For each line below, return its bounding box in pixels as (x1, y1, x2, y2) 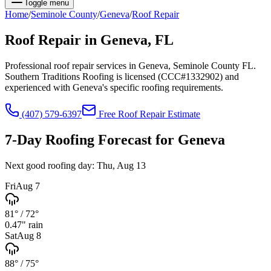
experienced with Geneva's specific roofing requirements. (5, 82, 223, 93)
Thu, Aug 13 (97, 160, 146, 171)
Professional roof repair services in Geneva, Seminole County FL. (5, 60, 256, 71)
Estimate (165, 108, 200, 119)
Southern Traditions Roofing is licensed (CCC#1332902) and (5, 71, 239, 82)
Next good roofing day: (5, 160, 94, 171)
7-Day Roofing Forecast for (5, 131, 178, 148)
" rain (22, 219, 43, 230)
